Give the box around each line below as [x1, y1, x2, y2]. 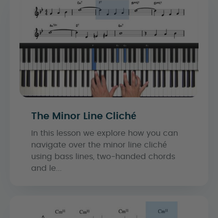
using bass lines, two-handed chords [31, 152, 175, 161]
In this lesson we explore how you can [31, 129, 178, 137]
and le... [31, 164, 62, 172]
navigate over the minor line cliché [31, 141, 167, 149]
